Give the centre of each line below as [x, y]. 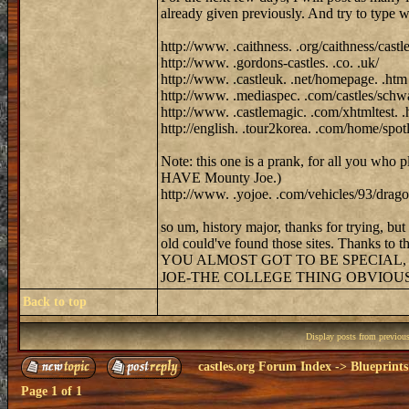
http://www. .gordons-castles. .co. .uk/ [270, 63]
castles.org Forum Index [265, 367]
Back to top [55, 302]
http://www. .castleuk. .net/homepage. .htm [284, 79]
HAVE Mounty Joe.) [221, 178]
